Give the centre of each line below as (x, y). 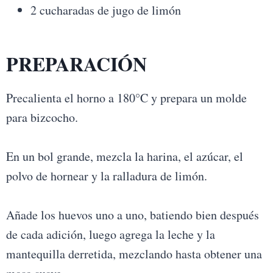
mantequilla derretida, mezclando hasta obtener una (134, 254)
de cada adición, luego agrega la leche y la (110, 235)
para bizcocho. (42, 118)
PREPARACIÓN (76, 64)
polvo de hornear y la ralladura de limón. (106, 176)
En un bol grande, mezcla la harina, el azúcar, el (124, 157)
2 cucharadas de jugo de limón (105, 10)
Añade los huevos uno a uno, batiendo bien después (132, 215)
